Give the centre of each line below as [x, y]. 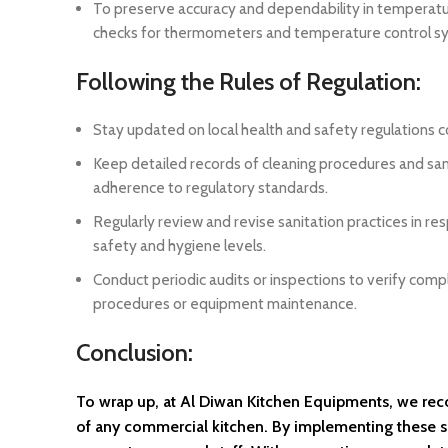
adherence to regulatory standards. [210, 188]
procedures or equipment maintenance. [225, 304]
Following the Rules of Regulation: [248, 82]
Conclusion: [134, 353]
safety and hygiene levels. [179, 246]
